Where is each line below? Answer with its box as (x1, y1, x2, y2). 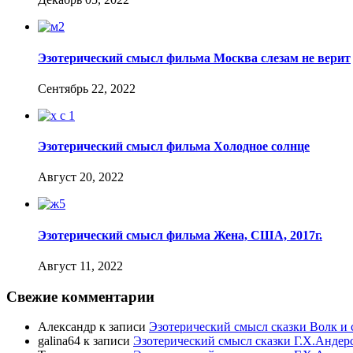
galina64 (38, 334, 80, 348)
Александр (38, 320, 96, 334)
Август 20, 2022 (38, 170, 124, 184)
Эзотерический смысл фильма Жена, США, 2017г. (38, 228, 322, 242)
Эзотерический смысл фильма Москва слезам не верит (38, 50, 351, 65)
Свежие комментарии (6, 288, 154, 305)
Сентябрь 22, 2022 (38, 81, 136, 95)
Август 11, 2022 (38, 258, 123, 273)
